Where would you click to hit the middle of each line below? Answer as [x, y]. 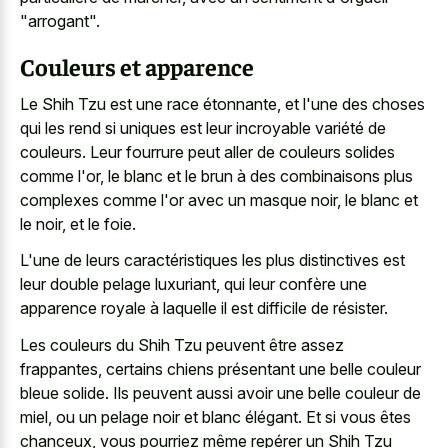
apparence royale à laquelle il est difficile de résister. [204, 308]
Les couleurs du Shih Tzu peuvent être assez [182, 344]
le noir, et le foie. [78, 223]
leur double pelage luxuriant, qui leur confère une [193, 284]
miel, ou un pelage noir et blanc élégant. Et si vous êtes [215, 416]
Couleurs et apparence [137, 66]
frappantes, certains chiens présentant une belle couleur [220, 368]
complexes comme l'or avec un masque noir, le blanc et [219, 199]
